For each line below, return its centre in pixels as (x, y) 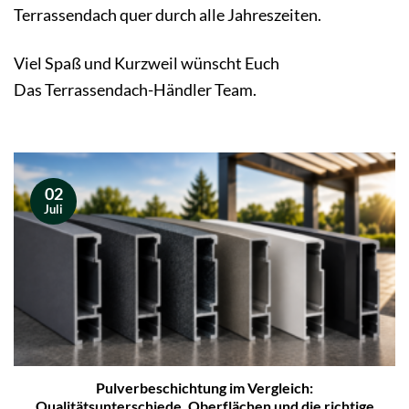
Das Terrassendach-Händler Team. (135, 90)
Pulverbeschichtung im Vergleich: (204, 388)
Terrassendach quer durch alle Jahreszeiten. (168, 15)
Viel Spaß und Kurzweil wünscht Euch (147, 63)
